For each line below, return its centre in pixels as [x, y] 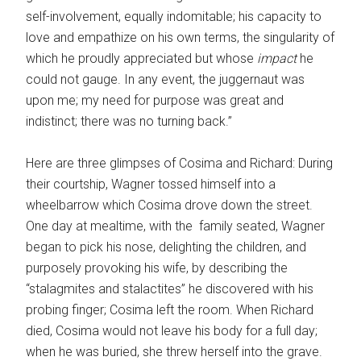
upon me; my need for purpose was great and [155, 101]
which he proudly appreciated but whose [142, 59]
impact [277, 59]
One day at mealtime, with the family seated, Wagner [176, 226]
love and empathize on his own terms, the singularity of [180, 38]
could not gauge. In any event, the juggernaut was [166, 80]
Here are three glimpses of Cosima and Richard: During [180, 164]
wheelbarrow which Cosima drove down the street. [170, 205]
